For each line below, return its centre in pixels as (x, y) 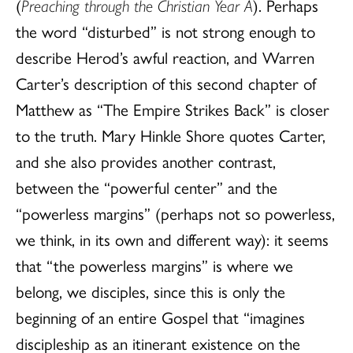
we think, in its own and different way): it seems (172, 238)
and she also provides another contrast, (146, 160)
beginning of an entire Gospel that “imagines (160, 316)
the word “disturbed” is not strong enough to (165, 30)
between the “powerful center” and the (147, 186)
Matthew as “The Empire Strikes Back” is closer (173, 108)
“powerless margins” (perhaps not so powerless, (175, 212)
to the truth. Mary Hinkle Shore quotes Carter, (171, 134)
